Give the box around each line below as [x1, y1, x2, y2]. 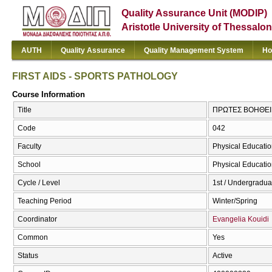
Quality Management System [144, 46, 243, 55]
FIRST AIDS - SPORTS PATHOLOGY [12, 70, 178, 81]
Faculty [18, 142, 41, 151]
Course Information [12, 89, 85, 99]
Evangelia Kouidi [212, 215, 269, 224]
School [18, 160, 41, 169]
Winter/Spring [212, 197, 257, 206]
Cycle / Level [18, 178, 60, 188]
